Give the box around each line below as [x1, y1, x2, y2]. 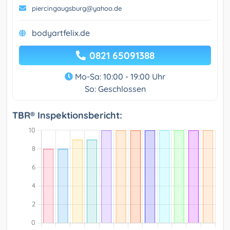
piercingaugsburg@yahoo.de [32, 4, 122, 13]
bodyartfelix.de [32, 28, 90, 39]
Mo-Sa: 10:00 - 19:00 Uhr [73, 71, 165, 82]
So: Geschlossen [84, 84, 146, 94]
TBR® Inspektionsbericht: [12, 109, 122, 122]
